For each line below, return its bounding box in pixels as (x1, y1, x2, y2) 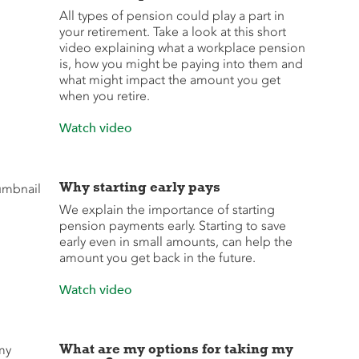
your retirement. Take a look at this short (58, 24, 286, 39)
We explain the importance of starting (58, 202, 275, 217)
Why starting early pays (58, 179, 220, 195)
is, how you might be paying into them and (58, 56, 303, 71)
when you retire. (58, 88, 150, 103)
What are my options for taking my (58, 341, 293, 357)
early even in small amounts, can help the (58, 234, 292, 249)
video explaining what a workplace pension (58, 40, 305, 55)
